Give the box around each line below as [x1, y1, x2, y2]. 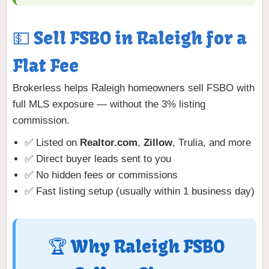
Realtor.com [80, 137, 138, 149]
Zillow [144, 137, 172, 149]
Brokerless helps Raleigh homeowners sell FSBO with [13, 82, 255, 94]
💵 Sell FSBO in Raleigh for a [13, 28, 246, 50]
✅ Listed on [25, 137, 80, 149]
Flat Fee [13, 55, 79, 77]
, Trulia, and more [172, 137, 251, 149]
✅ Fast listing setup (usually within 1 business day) [25, 186, 255, 198]
